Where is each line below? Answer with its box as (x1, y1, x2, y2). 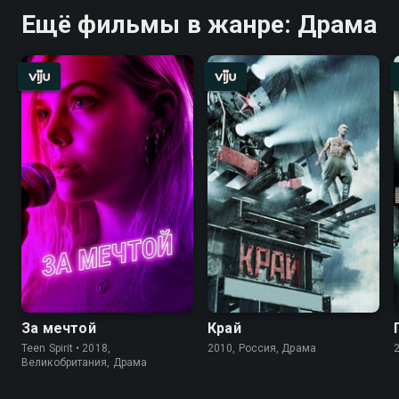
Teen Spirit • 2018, (21, 342, 110, 354)
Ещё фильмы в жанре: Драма (21, 9, 378, 39)
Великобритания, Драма (21, 356, 148, 369)
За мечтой (21, 320, 96, 337)
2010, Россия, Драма (208, 342, 316, 354)
